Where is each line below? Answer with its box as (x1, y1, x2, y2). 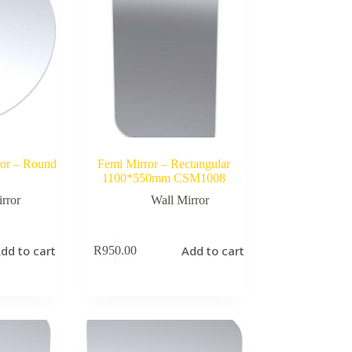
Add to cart (181, 243, 245, 259)
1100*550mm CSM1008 (102, 170, 226, 185)
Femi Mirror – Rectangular (97, 156, 231, 170)
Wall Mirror (150, 192, 209, 207)
